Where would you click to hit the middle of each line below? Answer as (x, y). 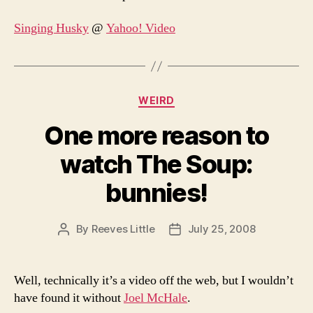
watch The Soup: (156, 164)
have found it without (69, 298)
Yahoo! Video (141, 28)
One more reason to (156, 135)
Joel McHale (155, 298)
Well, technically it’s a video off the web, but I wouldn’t (154, 280)
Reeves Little (123, 228)
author (79, 245)
